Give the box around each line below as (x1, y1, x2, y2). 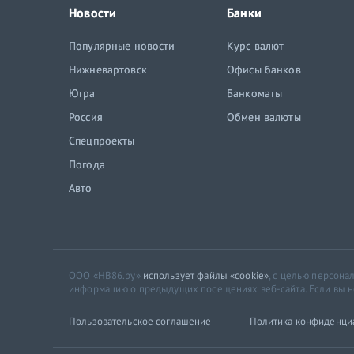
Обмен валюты (227, 110, 301, 124)
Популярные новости (69, 39, 175, 53)
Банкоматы (227, 86, 283, 100)
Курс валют (227, 39, 284, 53)
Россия (69, 110, 103, 124)
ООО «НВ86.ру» (69, 269, 143, 282)
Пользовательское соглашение (69, 314, 212, 328)
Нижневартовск (69, 62, 147, 77)
